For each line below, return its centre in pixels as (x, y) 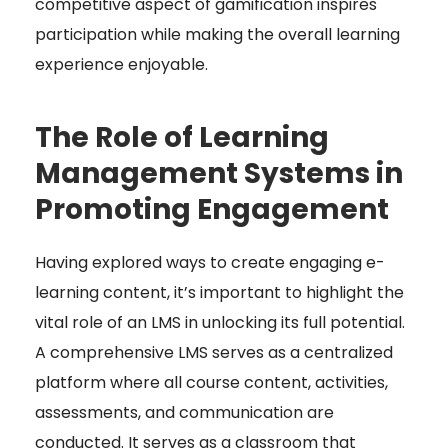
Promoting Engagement (212, 210)
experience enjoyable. (121, 65)
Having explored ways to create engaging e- (210, 263)
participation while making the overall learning (217, 35)
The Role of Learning (182, 138)
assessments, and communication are (184, 413)
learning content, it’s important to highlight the (219, 293)
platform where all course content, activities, (211, 383)
